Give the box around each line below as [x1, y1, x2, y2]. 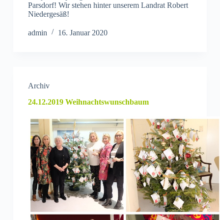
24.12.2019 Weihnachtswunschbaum [27, 97, 149, 106]
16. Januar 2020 [57, 28, 108, 37]
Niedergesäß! [27, 9, 69, 18]
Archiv [27, 81, 50, 90]
